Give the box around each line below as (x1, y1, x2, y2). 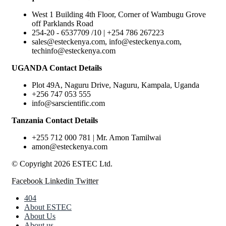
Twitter (76, 177, 98, 186)
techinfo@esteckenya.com (32, 46, 116, 55)
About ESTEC (24, 203, 72, 212)
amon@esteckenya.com (32, 142, 107, 151)
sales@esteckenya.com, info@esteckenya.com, (32, 37, 182, 46)
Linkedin (45, 177, 74, 186)
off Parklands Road (32, 19, 93, 28)
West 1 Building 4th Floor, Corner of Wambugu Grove (32, 10, 206, 19)
